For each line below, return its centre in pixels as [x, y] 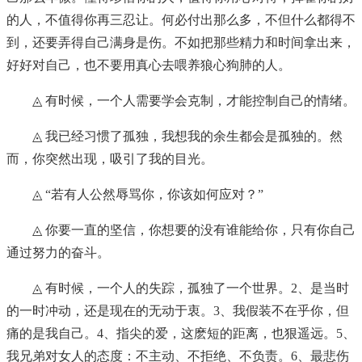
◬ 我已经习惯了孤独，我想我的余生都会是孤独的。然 [187, 137]
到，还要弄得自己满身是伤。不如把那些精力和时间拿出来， [181, 43]
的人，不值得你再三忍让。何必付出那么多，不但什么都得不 [181, 20]
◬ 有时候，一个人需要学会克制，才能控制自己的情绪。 [194, 101]
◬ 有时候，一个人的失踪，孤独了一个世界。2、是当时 [191, 288]
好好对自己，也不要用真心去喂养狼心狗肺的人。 [149, 65]
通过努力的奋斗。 [58, 253]
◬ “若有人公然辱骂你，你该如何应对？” [148, 195]
